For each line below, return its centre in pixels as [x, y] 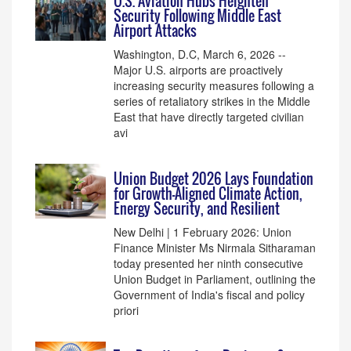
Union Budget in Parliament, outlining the [215, 279]
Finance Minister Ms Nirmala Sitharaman [215, 248]
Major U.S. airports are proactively [198, 70]
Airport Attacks [155, 31]
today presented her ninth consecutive [208, 263]
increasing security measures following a [214, 85]
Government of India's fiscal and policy [209, 295]
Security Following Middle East [197, 16]
